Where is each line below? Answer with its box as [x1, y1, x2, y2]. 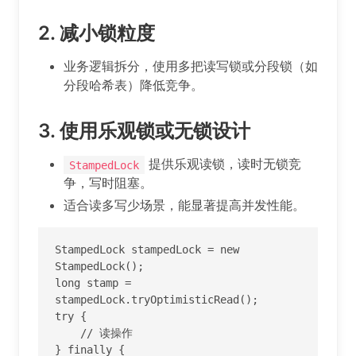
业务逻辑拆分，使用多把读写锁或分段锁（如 [64, 58, 318, 75]
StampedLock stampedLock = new [55, 242, 239, 256]
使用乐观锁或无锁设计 [60, 119, 250, 143]
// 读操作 [55, 326, 80, 339]
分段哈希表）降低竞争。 [64, 77, 203, 94]
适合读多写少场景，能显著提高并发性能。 [64, 197, 305, 214]
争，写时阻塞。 [64, 175, 153, 192]
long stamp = [55, 276, 131, 289]
